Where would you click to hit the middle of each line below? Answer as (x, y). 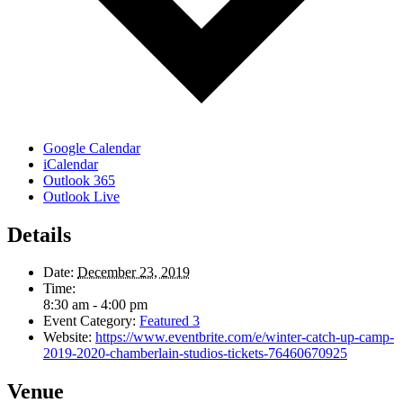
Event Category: (90, 321)
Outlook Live (81, 196)
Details (39, 234)
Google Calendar (92, 148)
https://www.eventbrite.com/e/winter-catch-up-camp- (245, 337)
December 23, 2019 (134, 273)
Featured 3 (170, 321)
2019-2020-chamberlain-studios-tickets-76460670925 (195, 354)
